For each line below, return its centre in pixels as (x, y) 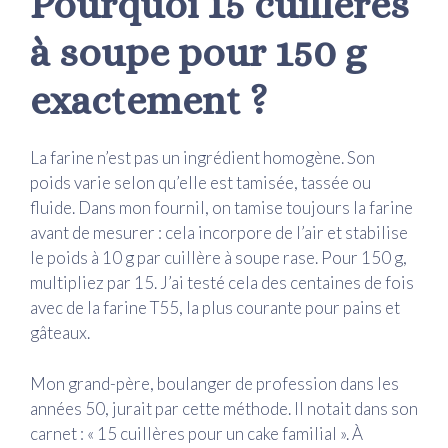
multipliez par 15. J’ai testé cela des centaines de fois (222, 283)
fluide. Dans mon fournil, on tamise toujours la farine (221, 208)
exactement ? (148, 101)
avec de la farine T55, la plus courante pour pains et (215, 308)
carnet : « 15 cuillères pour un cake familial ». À (196, 433)
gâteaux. (60, 333)
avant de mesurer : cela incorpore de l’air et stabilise (219, 233)
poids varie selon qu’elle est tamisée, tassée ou (200, 183)
